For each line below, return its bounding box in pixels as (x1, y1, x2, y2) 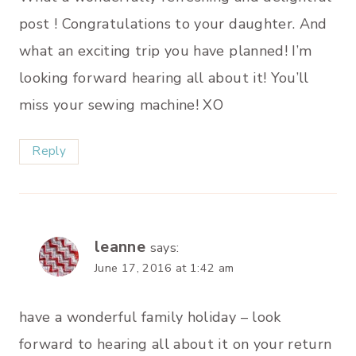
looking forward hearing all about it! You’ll (19, 68, 309, 88)
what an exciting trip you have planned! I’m (19, 41, 312, 61)
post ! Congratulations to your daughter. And (19, 14, 327, 34)
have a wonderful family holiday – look (19, 307, 281, 327)
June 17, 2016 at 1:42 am (95, 259, 234, 276)
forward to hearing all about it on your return (19, 334, 332, 354)
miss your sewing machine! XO (19, 95, 224, 115)
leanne (95, 235, 146, 257)
